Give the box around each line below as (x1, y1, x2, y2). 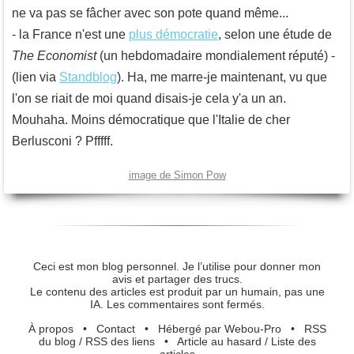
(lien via (12, 70, 59, 84)
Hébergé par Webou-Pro (157, 322, 281, 335)
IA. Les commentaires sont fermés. (89, 298, 265, 311)
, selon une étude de (218, 27, 332, 41)
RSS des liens (85, 334, 155, 348)
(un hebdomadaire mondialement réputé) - (96, 48, 335, 62)
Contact (96, 322, 135, 335)
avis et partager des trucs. (111, 273, 243, 286)
